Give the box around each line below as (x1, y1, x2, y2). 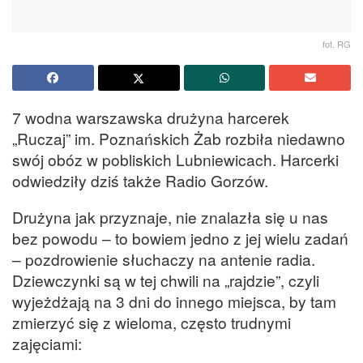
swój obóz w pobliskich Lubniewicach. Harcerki (12, 147, 339, 170)
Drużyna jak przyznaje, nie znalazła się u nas (12, 205, 328, 228)
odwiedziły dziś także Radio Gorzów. (12, 169, 268, 191)
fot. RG (322, 36, 351, 50)
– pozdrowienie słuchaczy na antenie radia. (12, 247, 315, 270)
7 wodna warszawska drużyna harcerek (12, 105, 289, 128)
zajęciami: (12, 331, 82, 354)
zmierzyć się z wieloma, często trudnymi (12, 310, 291, 333)
